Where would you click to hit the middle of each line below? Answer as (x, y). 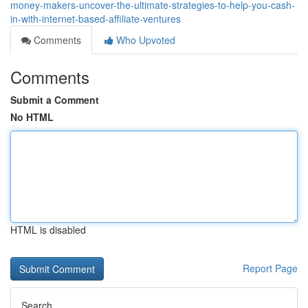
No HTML (32, 117)
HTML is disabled (48, 230)
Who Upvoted (144, 40)
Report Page (270, 268)
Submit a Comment (55, 100)
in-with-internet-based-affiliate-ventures (96, 19)
